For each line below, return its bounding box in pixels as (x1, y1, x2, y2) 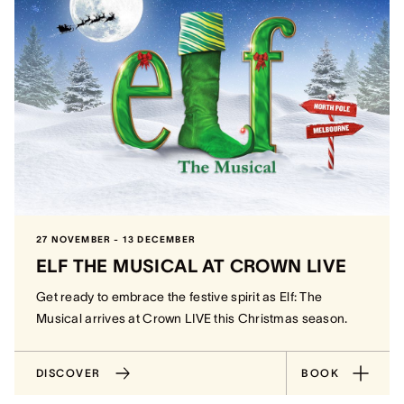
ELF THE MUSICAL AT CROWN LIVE (36, 256, 347, 276)
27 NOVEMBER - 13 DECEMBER (36, 234, 196, 244)
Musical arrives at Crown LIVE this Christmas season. (36, 311, 348, 326)
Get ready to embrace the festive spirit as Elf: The (36, 289, 323, 304)
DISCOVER (36, 367, 101, 379)
